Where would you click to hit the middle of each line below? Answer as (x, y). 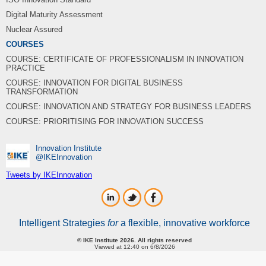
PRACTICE (26, 68)
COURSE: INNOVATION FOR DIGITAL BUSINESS (94, 83)
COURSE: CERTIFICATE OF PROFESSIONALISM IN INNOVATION (125, 59)
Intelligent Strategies (63, 223)
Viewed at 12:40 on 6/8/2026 (134, 246)
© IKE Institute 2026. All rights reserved (134, 240)
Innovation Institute (69, 148)
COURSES (25, 44)
